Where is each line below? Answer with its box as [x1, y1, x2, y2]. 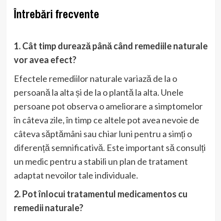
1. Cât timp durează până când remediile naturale [13, 40, 208, 51]
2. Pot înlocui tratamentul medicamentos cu [13, 188, 187, 199]
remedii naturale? [13, 202, 83, 213]
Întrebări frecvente [13, 5, 99, 22]
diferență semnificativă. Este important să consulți [13, 142, 206, 153]
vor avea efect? [13, 54, 76, 65]
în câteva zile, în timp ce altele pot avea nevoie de [13, 114, 199, 125]
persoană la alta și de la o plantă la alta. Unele [13, 86, 184, 98]
